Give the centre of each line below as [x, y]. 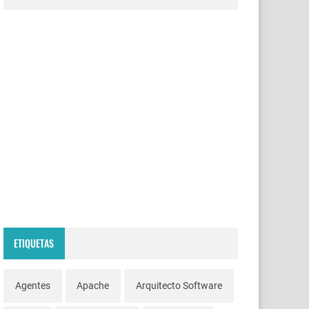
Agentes [32, 286]
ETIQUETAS [34, 243]
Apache [93, 286]
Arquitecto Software [179, 286]
